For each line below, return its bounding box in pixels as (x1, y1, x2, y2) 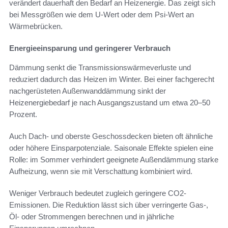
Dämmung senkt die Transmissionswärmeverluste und (9, 63, 191, 72)
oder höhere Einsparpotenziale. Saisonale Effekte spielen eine (9, 143, 213, 152)
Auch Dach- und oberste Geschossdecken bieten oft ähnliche (9, 131, 213, 140)
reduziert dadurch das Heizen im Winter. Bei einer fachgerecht (9, 74, 214, 83)
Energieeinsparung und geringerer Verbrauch (9, 43, 170, 52)
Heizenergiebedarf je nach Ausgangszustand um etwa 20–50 (9, 98, 210, 107)
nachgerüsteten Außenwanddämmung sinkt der (9, 86, 166, 95)
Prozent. (9, 109, 37, 119)
